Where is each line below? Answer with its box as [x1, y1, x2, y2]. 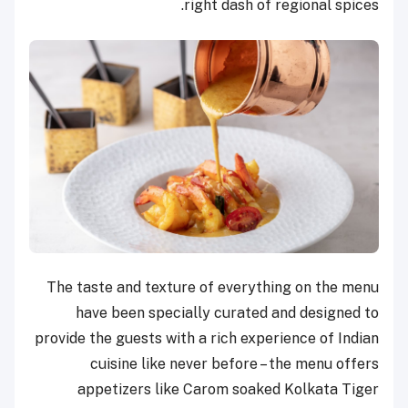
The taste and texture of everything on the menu [46, 278, 379, 296]
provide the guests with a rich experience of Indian [35, 329, 379, 347]
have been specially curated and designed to [76, 303, 379, 321]
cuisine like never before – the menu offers [90, 354, 379, 372]
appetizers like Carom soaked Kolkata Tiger [77, 380, 379, 398]
